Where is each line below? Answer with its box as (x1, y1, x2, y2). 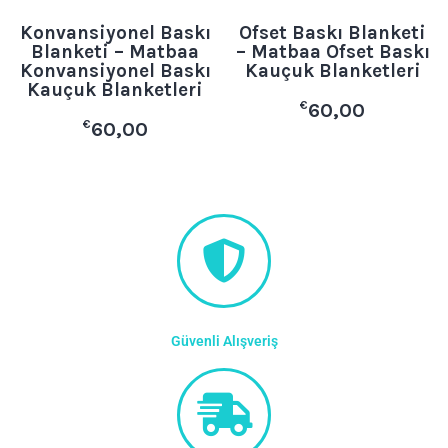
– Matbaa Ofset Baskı (235, 40, 430, 63)
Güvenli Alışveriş (170, 333, 278, 350)
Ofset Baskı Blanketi (239, 21, 427, 44)
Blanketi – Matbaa (31, 40, 200, 63)
